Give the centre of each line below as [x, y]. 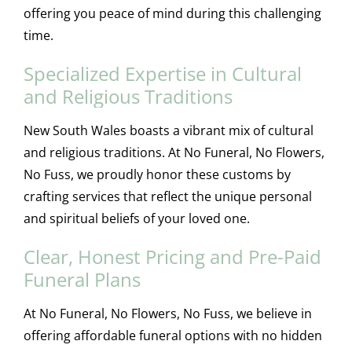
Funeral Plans [82, 279]
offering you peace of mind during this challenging [172, 13]
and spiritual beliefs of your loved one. [136, 218]
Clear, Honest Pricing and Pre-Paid [172, 256]
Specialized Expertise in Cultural [162, 73]
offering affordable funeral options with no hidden [172, 335]
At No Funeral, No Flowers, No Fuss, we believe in [167, 313]
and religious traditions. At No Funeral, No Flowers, [174, 152]
